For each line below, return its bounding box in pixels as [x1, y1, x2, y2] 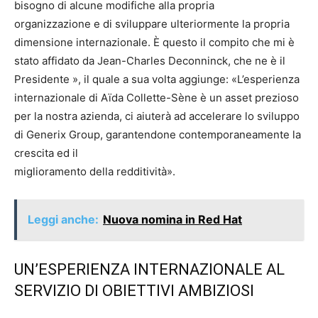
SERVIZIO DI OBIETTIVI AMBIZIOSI [14, 282, 254, 300]
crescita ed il [14, 146, 78, 160]
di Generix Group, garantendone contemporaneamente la [14, 128, 301, 141]
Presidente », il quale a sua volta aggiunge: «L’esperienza [14, 72, 300, 86]
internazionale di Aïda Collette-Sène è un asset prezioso [14, 91, 299, 104]
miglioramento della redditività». [14, 165, 175, 178]
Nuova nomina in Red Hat [103, 212, 242, 226]
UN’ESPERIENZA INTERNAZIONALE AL [14, 261, 285, 278]
